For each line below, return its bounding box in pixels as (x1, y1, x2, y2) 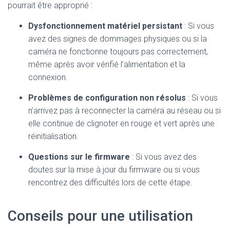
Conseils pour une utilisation (8, 207, 193, 224)
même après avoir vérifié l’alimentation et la (28, 60, 185, 69)
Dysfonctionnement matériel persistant (28, 21, 182, 31)
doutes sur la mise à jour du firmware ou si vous (28, 165, 200, 175)
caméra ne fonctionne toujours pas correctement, (28, 47, 208, 56)
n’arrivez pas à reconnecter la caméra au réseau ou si (28, 106, 221, 116)
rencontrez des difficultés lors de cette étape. (28, 178, 193, 187)
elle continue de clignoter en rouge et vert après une (28, 119, 215, 128)
